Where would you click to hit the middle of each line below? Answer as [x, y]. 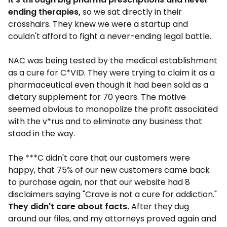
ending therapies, [44, 12]
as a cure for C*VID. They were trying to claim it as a [111, 73]
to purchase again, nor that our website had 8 [99, 182]
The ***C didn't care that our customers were [99, 158]
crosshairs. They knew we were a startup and [98, 24]
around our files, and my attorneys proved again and [112, 219]
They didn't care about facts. [70, 206]
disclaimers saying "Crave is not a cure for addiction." [112, 194]
